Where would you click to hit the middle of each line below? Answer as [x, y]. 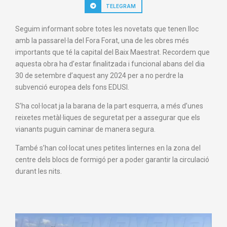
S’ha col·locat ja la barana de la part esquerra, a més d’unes [109, 106]
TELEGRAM [121, 6]
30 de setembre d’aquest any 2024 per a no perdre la [99, 75]
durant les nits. [39, 171]
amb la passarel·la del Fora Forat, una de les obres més [102, 40]
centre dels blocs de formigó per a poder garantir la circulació [112, 159]
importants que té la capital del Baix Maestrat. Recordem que [112, 52]
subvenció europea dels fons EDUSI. [72, 87]
